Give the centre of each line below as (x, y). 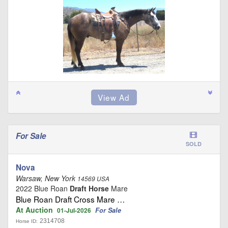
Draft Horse (89, 188)
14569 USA (93, 178)
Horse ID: (27, 221)
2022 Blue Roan (43, 188)
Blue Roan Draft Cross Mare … (70, 199)
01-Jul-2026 (74, 210)
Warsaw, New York (47, 178)
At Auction (36, 209)
